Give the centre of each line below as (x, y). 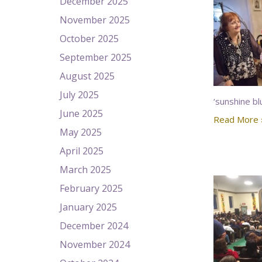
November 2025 (95, 20)
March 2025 (85, 170)
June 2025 (81, 113)
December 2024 (94, 226)
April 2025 (82, 151)
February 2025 (91, 188)
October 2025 (89, 39)
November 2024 (95, 244)
